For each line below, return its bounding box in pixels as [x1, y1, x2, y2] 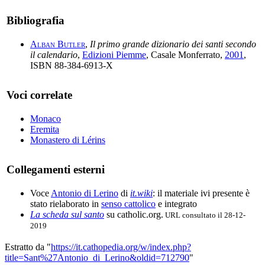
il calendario [30, 49, 77, 60]
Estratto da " [5, 241, 51, 252]
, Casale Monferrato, [146, 49, 225, 60]
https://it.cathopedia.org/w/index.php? [51, 241, 191, 252]
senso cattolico [101, 198, 156, 209]
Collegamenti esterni [7, 163, 105, 176]
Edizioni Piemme [82, 49, 146, 60]
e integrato [156, 198, 197, 209]
